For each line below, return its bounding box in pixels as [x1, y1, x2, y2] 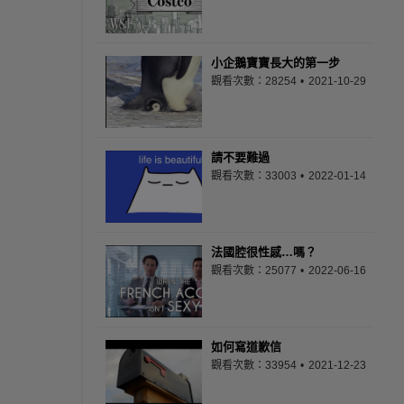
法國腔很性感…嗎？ [211, 245, 317, 259]
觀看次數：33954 [211, 359, 299, 372]
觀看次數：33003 [211, 170, 299, 182]
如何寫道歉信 [211, 340, 281, 353]
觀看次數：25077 [211, 264, 299, 277]
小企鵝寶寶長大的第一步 [211, 56, 340, 69]
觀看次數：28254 [211, 75, 299, 87]
